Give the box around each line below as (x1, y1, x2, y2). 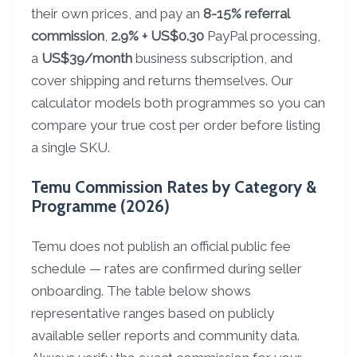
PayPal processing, (204, 28, 320, 44)
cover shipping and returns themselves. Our (31, 73, 293, 88)
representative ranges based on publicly (31, 305, 274, 321)
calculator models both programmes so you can (31, 95, 325, 111)
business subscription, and (132, 50, 292, 66)
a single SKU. (31, 139, 110, 155)
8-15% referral (203, 6, 289, 22)
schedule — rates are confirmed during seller (31, 261, 302, 277)
